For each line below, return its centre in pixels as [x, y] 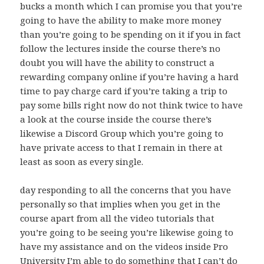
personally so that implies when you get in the [121, 204]
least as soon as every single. [82, 162]
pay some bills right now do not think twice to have [132, 105]
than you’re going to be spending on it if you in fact [131, 34]
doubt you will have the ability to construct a [118, 63]
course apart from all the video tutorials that [118, 218]
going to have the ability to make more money [121, 20]
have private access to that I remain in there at [122, 148]
